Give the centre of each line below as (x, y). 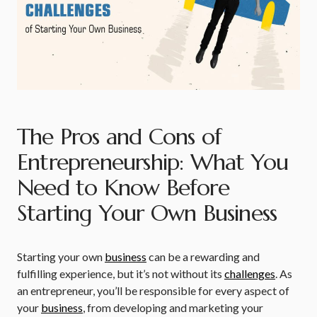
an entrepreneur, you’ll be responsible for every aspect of (153, 290)
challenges (250, 273)
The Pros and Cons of (119, 137)
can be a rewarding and (203, 257)
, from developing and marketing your (173, 307)
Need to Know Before (123, 188)
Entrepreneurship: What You (153, 162)
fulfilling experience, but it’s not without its (121, 273)
